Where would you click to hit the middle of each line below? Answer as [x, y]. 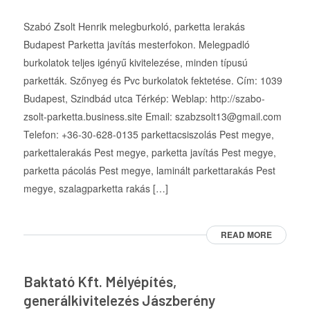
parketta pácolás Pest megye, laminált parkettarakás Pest [149, 171]
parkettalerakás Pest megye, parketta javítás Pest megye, [149, 153]
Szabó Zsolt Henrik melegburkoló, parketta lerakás [134, 27]
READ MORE [247, 235]
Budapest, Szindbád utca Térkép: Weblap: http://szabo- [144, 99]
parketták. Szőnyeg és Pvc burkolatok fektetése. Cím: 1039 [153, 81]
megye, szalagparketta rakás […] [95, 189]
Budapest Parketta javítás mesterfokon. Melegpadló [136, 45]
